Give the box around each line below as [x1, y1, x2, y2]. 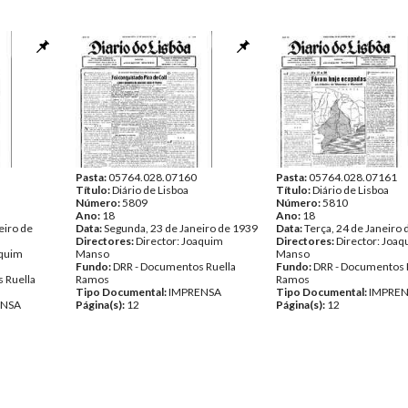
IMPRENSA [168, 285, 221, 299]
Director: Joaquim [136, 234, 223, 248]
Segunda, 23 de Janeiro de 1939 [104, 221, 258, 235]
